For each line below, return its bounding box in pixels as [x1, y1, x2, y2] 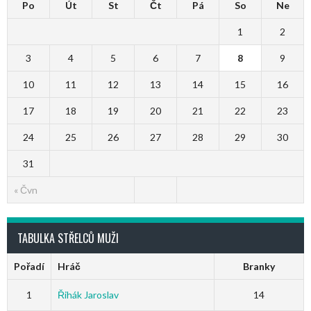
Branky [243, 260, 275, 272]
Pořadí [14, 260, 44, 272]
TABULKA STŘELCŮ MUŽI [17, 229, 119, 246]
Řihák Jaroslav [57, 288, 119, 301]
